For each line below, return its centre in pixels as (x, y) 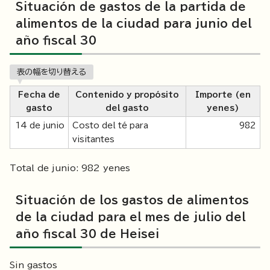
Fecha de (39, 95)
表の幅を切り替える (52, 72)
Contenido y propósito (127, 95)
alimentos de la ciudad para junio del (134, 24)
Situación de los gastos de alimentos (132, 200)
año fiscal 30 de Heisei (87, 234)
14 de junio (40, 126)
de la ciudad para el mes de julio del (131, 217)
